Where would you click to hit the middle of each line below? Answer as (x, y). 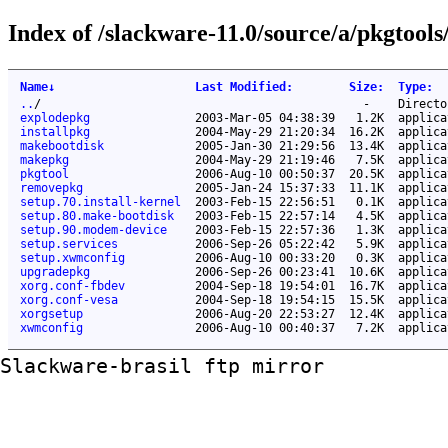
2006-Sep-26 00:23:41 (265, 271)
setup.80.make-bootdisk (97, 215)
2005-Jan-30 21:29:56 (265, 145)
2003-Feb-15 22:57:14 (265, 215)
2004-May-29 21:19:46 (265, 159)
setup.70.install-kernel (100, 201)
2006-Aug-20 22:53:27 (265, 313)
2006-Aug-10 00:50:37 (265, 173)
